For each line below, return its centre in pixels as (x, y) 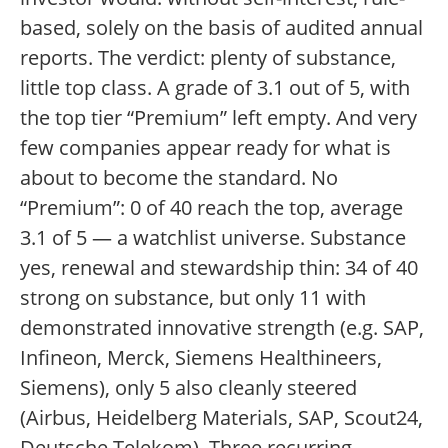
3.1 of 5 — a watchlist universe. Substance (213, 237)
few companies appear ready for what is (205, 147)
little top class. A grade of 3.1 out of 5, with (215, 87)
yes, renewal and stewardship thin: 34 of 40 (219, 267)
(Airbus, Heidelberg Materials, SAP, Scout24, (221, 417)
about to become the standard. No (179, 177)
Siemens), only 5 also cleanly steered (188, 387)
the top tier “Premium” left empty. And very (218, 117)
